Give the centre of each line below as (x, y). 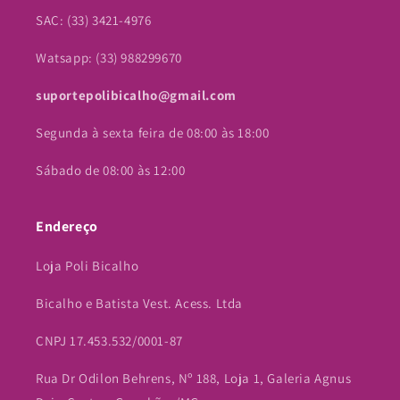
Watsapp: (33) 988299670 (109, 58)
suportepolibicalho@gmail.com (136, 96)
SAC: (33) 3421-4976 (94, 21)
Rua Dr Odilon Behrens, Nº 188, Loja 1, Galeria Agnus (194, 379)
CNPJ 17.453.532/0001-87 (109, 341)
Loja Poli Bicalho (87, 266)
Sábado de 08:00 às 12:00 (111, 171)
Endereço (67, 227)
